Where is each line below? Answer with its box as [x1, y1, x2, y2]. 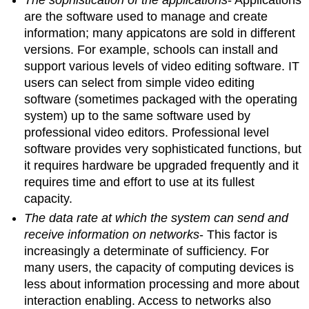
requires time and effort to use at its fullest [24, 175, 255, 189]
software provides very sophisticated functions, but [24, 141, 302, 156]
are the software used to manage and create [24, 9, 268, 23]
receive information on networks [24, 228, 200, 242]
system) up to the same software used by [24, 108, 251, 123]
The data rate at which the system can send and [24, 211, 289, 226]
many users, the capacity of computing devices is [24, 261, 295, 275]
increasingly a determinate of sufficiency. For [24, 244, 270, 259]
